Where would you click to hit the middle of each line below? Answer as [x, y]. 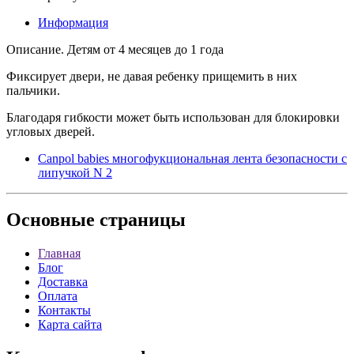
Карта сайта [70, 325]
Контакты [64, 311]
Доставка [63, 282]
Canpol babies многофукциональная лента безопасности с [192, 158]
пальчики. [33, 90]
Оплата [58, 296]
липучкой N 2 [75, 172]
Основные [51, 220]
